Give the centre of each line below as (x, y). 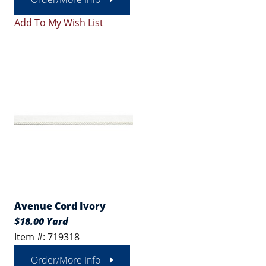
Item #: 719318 (47, 237)
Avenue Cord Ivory (60, 206)
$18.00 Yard (41, 221)
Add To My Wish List (59, 23)
